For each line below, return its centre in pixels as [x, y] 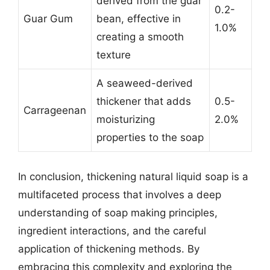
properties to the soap [150, 137]
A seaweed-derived [145, 83]
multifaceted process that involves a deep [120, 194]
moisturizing [126, 119]
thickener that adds [144, 101]
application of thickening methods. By [109, 249]
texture [114, 55]
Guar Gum [48, 19]
